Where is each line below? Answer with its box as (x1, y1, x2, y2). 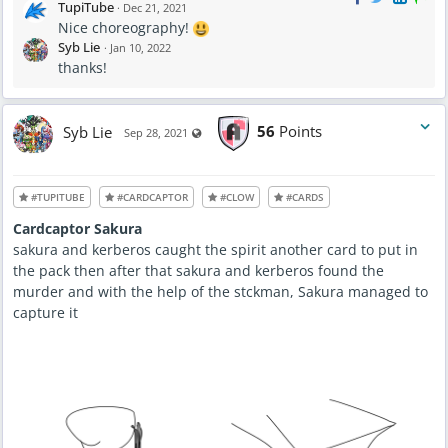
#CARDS (283, 189, 324, 204)
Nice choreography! (58, 17, 193, 37)
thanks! (58, 57, 107, 77)
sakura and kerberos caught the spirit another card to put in (13, 239, 418, 259)
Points (275, 121, 322, 142)
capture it (13, 302, 78, 322)
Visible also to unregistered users (202, 123, 375, 139)
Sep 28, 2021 (124, 125, 188, 141)
